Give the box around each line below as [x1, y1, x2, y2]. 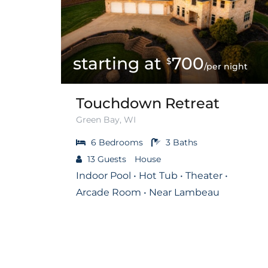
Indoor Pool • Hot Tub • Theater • [76, 169, 228, 181]
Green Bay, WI [76, 114, 136, 125]
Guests [98, 153, 126, 165]
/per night [204, 60, 248, 72]
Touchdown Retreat [76, 94, 220, 112]
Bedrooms [99, 136, 143, 148]
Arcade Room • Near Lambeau [76, 186, 220, 198]
